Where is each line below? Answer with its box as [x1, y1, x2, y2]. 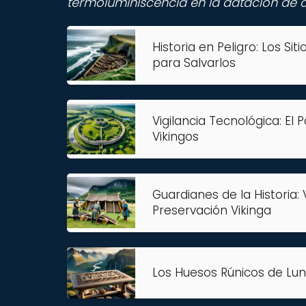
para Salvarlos [152, 54, 236, 71]
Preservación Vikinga [152, 201, 271, 219]
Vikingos [152, 128, 199, 145]
